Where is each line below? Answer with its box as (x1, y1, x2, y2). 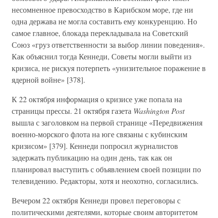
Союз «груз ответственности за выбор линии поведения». (12, 39, 205, 50)
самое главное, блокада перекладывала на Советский (12, 28, 188, 38)
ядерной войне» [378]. (12, 74, 85, 85)
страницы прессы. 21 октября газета (12, 106, 133, 116)
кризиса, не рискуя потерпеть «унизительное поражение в (12, 63, 206, 73)
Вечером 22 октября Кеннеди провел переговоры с (12, 195, 181, 205)
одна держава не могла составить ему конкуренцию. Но (12, 16, 197, 26)
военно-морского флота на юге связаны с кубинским (12, 129, 187, 139)
